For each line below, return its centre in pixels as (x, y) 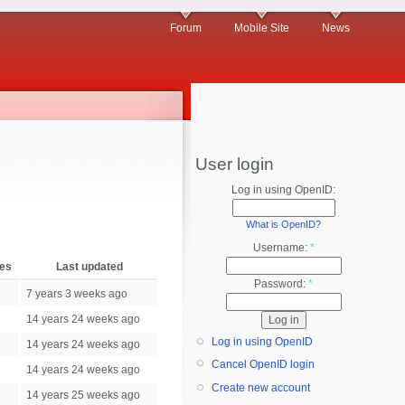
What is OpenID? (283, 224)
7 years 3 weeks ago (77, 294)
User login (235, 164)
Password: (281, 284)
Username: (281, 248)
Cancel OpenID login (263, 364)
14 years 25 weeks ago (83, 395)
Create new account (261, 388)
